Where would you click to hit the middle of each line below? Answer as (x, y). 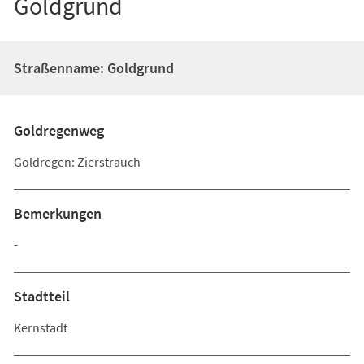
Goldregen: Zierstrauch (77, 161)
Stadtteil (41, 296)
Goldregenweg (58, 130)
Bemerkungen (57, 213)
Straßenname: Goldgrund (93, 67)
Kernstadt (40, 327)
